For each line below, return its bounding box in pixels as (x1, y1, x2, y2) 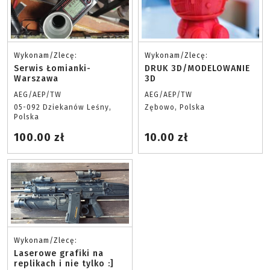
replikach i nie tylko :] (14, 259, 114, 269)
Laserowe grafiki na (14, 248, 104, 259)
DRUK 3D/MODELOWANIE (144, 63, 250, 74)
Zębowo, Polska (144, 103, 205, 111)
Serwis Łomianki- (14, 63, 91, 74)
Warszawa (14, 74, 58, 84)
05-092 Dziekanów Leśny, (14, 103, 111, 111)
